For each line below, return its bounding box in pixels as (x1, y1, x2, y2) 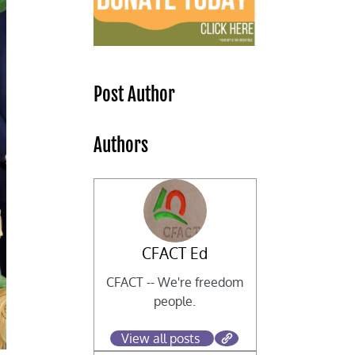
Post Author (94, 83, 176, 107)
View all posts (120, 330, 200, 347)
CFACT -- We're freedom (106, 274, 244, 291)
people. (154, 293, 197, 310)
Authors (94, 134, 149, 158)
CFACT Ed (142, 243, 208, 264)
